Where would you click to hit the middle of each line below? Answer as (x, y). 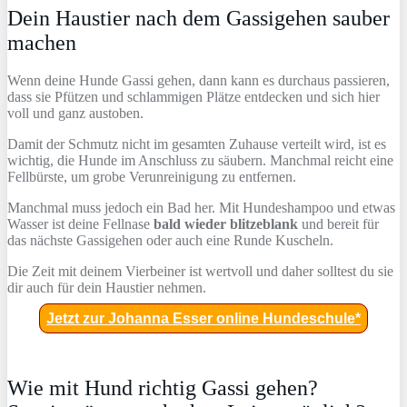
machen (42, 42)
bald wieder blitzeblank (226, 224)
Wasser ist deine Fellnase (80, 224)
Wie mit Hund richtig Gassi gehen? (163, 388)
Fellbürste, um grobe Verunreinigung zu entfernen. (152, 177)
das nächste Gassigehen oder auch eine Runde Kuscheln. (170, 241)
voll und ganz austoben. (75, 114)
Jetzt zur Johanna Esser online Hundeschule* (203, 319)
